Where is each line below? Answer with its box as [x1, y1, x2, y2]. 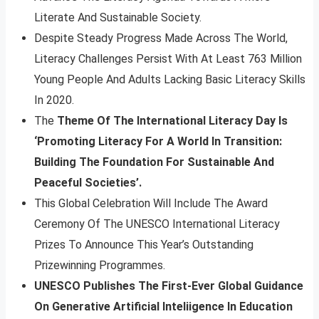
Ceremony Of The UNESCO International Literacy [34, 216, 280, 231]
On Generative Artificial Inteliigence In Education [34, 299, 293, 313]
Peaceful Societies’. [34, 175, 142, 189]
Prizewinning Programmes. [34, 258, 168, 272]
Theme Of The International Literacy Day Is [57, 113, 288, 127]
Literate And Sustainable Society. [34, 10, 202, 24]
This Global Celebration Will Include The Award [34, 196, 268, 210]
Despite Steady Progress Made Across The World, [34, 31, 288, 45]
